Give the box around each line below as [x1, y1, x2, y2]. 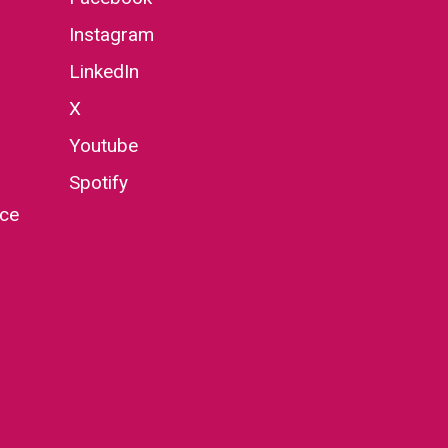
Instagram [68, 23, 154, 47]
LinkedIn [68, 60, 139, 84]
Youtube [68, 134, 138, 158]
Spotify [68, 171, 128, 195]
